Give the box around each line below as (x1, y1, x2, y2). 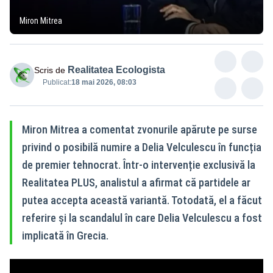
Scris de (34, 65, 65, 75)
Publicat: (43, 77, 71, 87)
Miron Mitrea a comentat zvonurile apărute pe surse (22, 122, 257, 136)
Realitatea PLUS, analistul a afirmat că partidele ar (22, 175, 250, 189)
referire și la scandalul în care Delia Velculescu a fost (22, 211, 262, 224)
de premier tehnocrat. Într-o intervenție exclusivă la (22, 158, 255, 171)
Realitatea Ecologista (68, 64, 165, 75)
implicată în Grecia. (22, 229, 108, 242)
